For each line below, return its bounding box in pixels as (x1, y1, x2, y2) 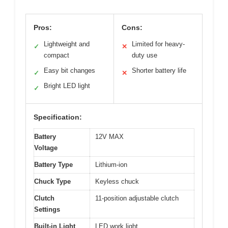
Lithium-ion (95, 160, 127, 168)
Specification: (34, 112, 82, 121)
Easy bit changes (44, 66, 95, 74)
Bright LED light (44, 81, 90, 90)
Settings (34, 205, 60, 213)
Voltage (34, 144, 58, 152)
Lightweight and (44, 40, 90, 48)
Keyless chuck (95, 177, 139, 185)
